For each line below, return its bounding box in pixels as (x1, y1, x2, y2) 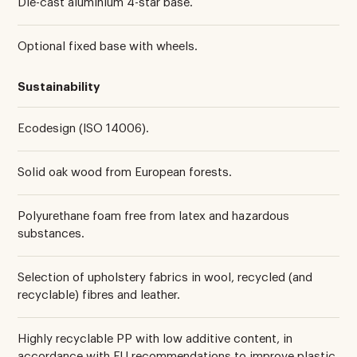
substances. (18, 227, 85, 240)
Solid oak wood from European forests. (18, 166, 233, 178)
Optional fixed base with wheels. (18, 40, 198, 53)
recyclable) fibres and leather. (18, 288, 181, 301)
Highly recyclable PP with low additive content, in (18, 332, 293, 345)
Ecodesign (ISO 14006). (18, 122, 150, 135)
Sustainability (18, 80, 101, 93)
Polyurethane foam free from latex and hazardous (18, 210, 290, 222)
